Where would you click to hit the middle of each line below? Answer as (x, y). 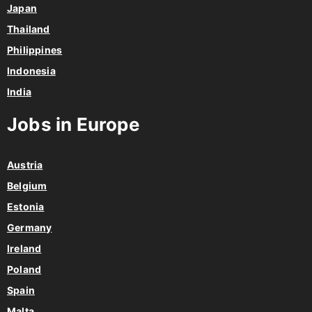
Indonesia (31, 71)
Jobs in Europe (73, 125)
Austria (25, 165)
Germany (30, 228)
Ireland (24, 249)
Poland (24, 270)
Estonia (26, 207)
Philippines (35, 50)
